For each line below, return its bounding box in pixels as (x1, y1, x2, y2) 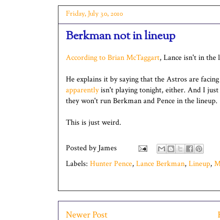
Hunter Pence (90, 158, 132, 169)
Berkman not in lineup (66, 27, 175, 45)
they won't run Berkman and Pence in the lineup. (66, 95, 218, 106)
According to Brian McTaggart (66, 52, 160, 63)
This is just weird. (66, 117, 121, 128)
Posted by (66, 142, 98, 153)
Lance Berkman (136, 158, 185, 169)
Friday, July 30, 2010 (66, 9, 123, 19)
